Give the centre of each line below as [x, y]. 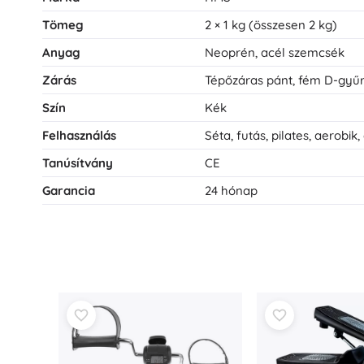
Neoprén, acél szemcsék [275, 52]
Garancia [69, 191]
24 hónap [231, 191]
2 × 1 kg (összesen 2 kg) [271, 25]
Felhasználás [79, 135]
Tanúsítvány [78, 163]
